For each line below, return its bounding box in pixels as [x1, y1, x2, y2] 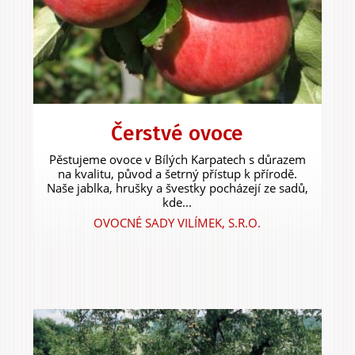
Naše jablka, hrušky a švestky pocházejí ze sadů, [46, 180, 308, 197]
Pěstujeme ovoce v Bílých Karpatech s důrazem [48, 151, 306, 168]
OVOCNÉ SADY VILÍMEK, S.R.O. [94, 215, 261, 231]
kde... [162, 194, 193, 211]
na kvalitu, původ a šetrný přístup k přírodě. [57, 166, 297, 182]
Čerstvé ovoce [111, 121, 244, 147]
